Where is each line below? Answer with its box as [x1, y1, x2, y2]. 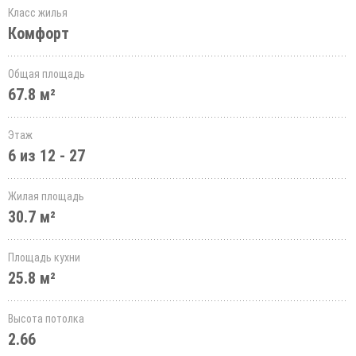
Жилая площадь [8, 190, 84, 203]
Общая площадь [8, 68, 85, 80]
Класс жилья [8, 6, 68, 19]
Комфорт [8, 24, 69, 43]
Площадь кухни [8, 251, 80, 264]
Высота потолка [8, 312, 84, 325]
